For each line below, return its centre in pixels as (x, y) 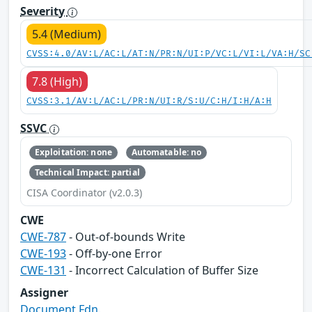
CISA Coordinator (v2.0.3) (84, 192)
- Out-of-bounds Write (126, 236)
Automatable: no (166, 153)
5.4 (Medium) (67, 34)
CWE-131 (43, 270)
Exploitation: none (73, 153)
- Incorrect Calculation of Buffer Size (162, 270)
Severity (44, 11)
